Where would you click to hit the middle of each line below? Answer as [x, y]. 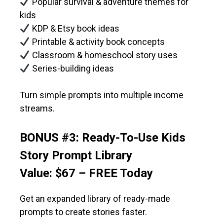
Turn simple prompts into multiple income [102, 95]
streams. [37, 109]
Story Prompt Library [76, 156]
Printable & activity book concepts [97, 42]
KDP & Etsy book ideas [74, 29]
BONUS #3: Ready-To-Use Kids [103, 138]
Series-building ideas [72, 69]
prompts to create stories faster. [83, 212]
